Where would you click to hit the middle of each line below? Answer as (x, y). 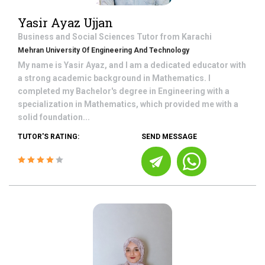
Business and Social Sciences (77, 37)
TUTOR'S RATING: (49, 137)
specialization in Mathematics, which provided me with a (128, 104)
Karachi (197, 37)
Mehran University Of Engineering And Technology (104, 50)
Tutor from (159, 37)
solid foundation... (54, 117)
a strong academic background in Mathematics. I (114, 78)
